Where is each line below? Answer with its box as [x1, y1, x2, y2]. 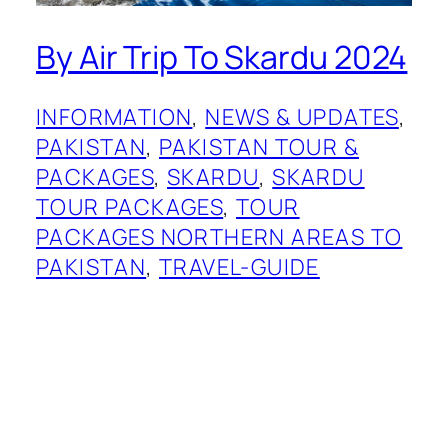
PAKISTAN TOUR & [159, 131, 360, 162]
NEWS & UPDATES [205, 101, 399, 132]
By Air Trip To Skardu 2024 [36, 35, 408, 80]
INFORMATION [36, 101, 193, 132]
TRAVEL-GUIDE [159, 251, 320, 282]
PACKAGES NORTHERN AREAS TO [36, 221, 403, 252]
